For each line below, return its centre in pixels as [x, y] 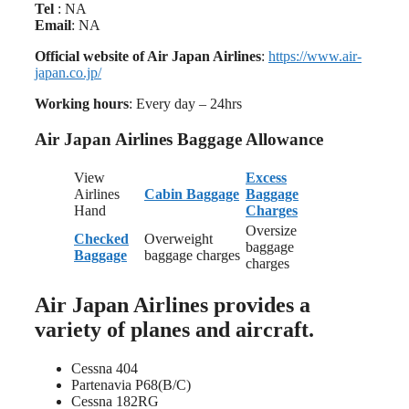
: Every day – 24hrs [185, 104]
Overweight [178, 238]
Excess [266, 177]
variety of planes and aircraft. [174, 329]
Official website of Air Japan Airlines [148, 57]
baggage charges [192, 255]
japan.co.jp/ [68, 73]
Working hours [82, 104]
